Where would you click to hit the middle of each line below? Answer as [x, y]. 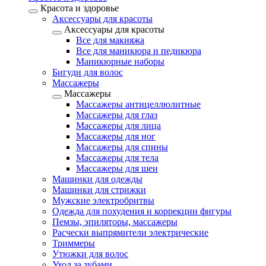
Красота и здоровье [80, 8]
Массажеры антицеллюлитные [138, 104]
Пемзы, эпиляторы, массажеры [115, 222]
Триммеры [74, 243]
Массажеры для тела [117, 158]
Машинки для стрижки [99, 190]
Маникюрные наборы [120, 61]
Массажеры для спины [122, 147]
